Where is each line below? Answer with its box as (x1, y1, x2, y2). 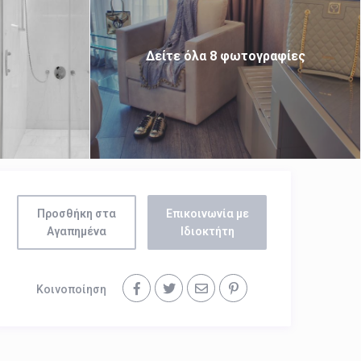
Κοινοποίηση (36, 283, 106, 296)
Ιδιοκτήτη (180, 225, 234, 238)
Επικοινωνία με (165, 207, 249, 220)
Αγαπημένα (47, 225, 106, 238)
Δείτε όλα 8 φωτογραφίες (145, 48, 305, 64)
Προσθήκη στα (37, 207, 116, 220)
